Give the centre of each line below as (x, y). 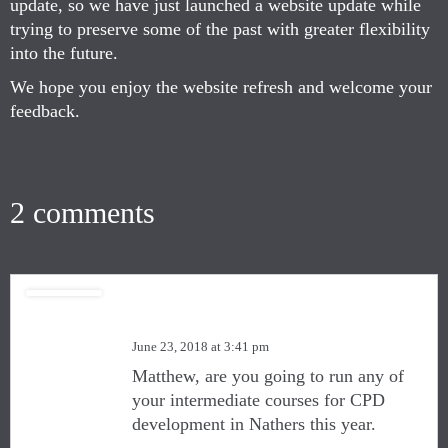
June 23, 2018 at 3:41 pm (200, 346)
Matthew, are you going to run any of (268, 376)
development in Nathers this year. (254, 424)
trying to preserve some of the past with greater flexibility (220, 29)
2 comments (82, 212)
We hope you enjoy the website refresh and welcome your (221, 87)
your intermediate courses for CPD (258, 400)
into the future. (64, 53)
